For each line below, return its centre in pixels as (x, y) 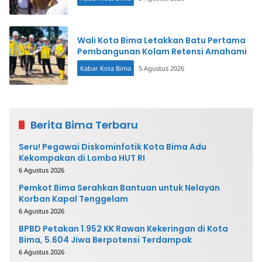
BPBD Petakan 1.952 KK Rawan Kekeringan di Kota (123, 229)
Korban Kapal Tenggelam (73, 199)
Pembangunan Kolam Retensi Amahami (162, 51)
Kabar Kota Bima (106, 68)
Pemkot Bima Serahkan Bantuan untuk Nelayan (119, 188)
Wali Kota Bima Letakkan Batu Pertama (161, 40)
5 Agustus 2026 (161, 68)
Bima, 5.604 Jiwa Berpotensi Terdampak (105, 240)
